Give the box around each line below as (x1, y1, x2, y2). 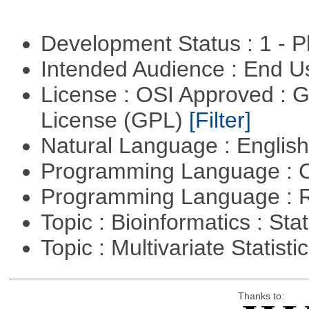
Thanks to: (237, 291, 284, 302)
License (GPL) (40, 108, 189, 133)
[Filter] (188, 108, 251, 133)
